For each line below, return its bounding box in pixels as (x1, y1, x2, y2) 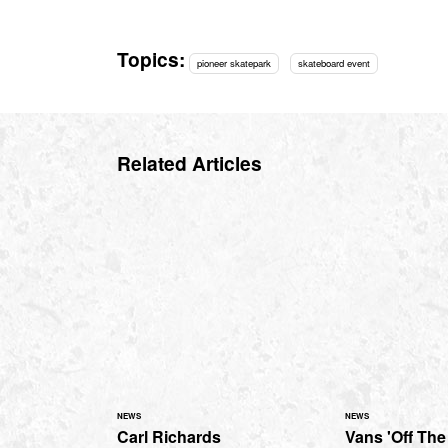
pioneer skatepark (197, 56, 272, 71)
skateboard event (297, 56, 370, 71)
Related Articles (117, 148, 262, 177)
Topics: (117, 45, 185, 74)
